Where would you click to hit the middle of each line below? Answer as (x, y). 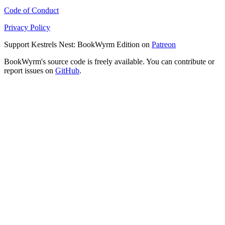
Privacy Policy (27, 27)
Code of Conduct (31, 10)
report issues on (30, 70)
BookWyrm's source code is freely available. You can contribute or (109, 61)
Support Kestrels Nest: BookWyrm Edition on (78, 44)
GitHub (67, 70)
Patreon (164, 44)
